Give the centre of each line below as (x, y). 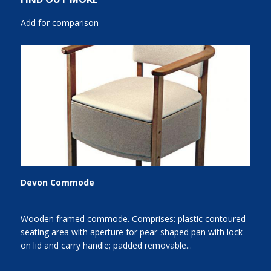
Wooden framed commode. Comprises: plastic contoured (133, 219)
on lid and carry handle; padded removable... (106, 246)
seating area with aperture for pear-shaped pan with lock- (133, 232)
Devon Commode (57, 182)
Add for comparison (59, 23)
